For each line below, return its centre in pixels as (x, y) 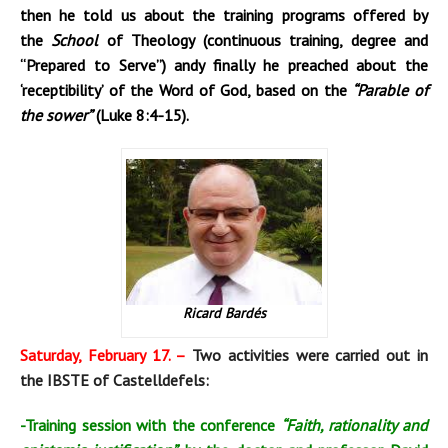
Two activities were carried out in (307, 355)
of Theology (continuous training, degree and (263, 39)
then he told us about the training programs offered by (224, 14)
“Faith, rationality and (354, 425)
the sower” (56, 114)
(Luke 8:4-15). (140, 114)
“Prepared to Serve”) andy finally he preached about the (224, 64)
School (75, 39)
